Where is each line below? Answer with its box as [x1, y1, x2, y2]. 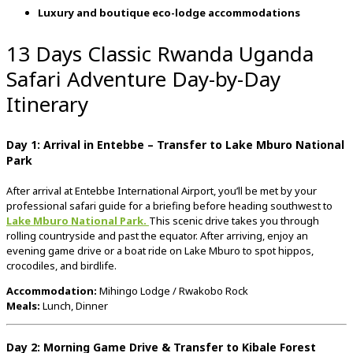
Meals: [6, 298, 40, 313]
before [193, 198, 229, 213]
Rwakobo [179, 283, 225, 298]
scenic [173, 213, 205, 228]
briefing [153, 198, 193, 213]
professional [6, 198, 69, 213]
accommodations [208, 6, 300, 20]
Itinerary [6, 90, 88, 119]
